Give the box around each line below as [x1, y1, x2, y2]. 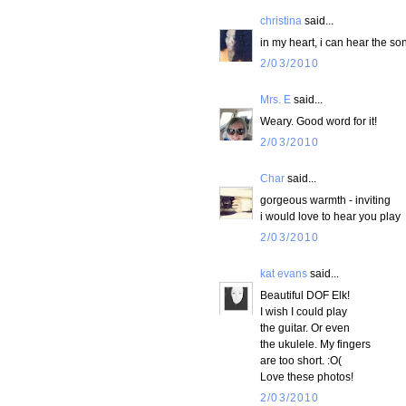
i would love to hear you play [260, 210, 401, 223]
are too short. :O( [260, 354, 342, 367]
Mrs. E [260, 93, 291, 106]
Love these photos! [260, 371, 353, 383]
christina [260, 14, 302, 27]
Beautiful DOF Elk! [260, 289, 350, 302]
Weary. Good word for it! [260, 115, 377, 127]
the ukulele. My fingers [260, 338, 371, 351]
